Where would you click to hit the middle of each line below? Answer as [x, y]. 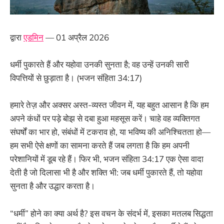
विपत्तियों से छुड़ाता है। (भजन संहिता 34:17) [76, 78]
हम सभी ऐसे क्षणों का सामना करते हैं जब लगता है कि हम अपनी [100, 145]
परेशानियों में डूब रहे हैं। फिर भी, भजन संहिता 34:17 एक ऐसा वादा [107, 159]
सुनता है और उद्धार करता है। [52, 186]
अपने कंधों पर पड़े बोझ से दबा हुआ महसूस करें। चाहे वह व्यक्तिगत [105, 118]
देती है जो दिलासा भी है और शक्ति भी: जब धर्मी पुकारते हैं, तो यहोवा [106, 172]
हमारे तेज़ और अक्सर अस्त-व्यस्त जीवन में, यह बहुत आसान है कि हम [109, 105]
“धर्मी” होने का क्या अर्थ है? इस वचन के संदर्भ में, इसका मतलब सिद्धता [111, 213]
